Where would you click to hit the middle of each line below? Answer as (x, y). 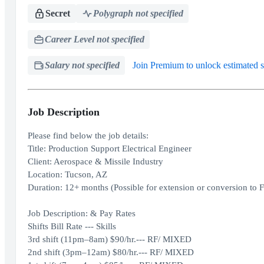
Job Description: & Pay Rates (81, 213)
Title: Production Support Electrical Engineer (109, 148)
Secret (57, 13)
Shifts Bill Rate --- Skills (72, 226)
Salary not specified (82, 65)
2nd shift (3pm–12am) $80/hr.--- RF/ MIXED (110, 252)
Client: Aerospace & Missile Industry (95, 161)
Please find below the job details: (88, 136)
